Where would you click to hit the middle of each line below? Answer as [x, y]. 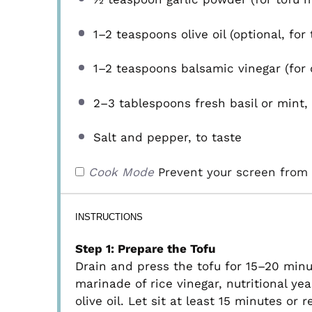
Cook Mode [122, 172]
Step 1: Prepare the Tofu [146, 248]
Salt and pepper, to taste [167, 138]
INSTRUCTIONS [109, 217]
